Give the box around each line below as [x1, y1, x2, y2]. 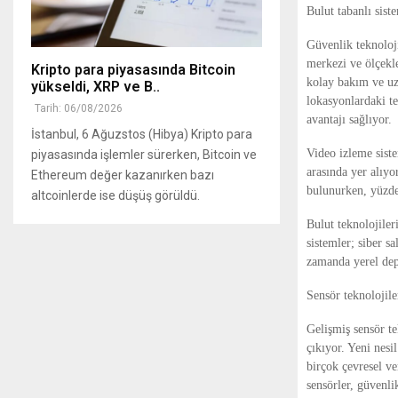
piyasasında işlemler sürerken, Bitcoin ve [31, 147, 257, 162]
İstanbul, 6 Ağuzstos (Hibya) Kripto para [31, 126, 252, 141]
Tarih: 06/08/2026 [35, 101, 123, 115]
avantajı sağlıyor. [306, 112, 392, 126]
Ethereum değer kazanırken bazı [31, 167, 214, 182]
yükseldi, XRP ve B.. [31, 77, 160, 95]
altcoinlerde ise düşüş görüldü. [31, 187, 200, 203]
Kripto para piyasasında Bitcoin [31, 60, 235, 78]
